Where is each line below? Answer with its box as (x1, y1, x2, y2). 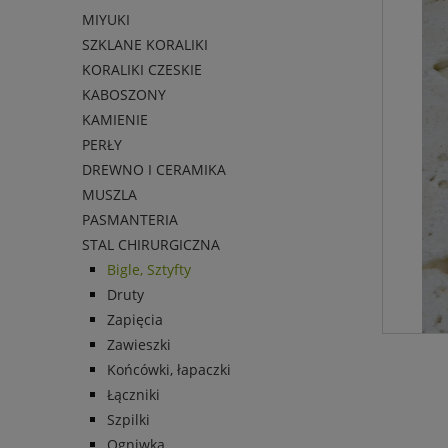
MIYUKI (82, 9, 130, 29)
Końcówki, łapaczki (107, 359, 231, 379)
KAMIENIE (82, 109, 148, 129)
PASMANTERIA (82, 209, 178, 229)
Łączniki (107, 384, 160, 404)
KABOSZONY (82, 84, 166, 104)
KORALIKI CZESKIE (82, 59, 202, 79)
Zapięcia (107, 309, 163, 329)
